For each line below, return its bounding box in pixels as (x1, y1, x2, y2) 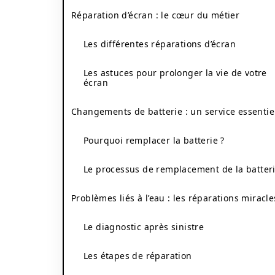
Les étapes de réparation (83, 250, 192, 261)
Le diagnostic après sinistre (83, 221, 204, 233)
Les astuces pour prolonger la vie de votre (83, 67, 267, 79)
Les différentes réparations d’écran (83, 38, 236, 50)
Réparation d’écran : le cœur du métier (71, 9, 240, 21)
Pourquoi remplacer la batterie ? (83, 134, 225, 146)
